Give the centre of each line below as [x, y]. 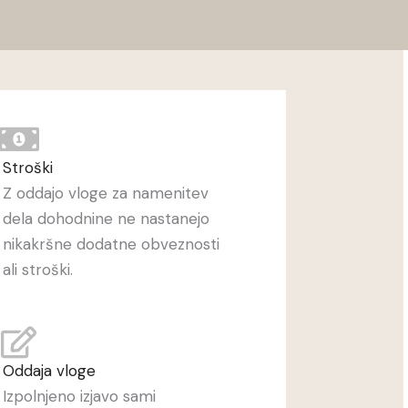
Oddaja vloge [50, 371]
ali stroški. [38, 270]
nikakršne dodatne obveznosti [112, 245]
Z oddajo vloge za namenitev [106, 194]
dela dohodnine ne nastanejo [107, 219]
